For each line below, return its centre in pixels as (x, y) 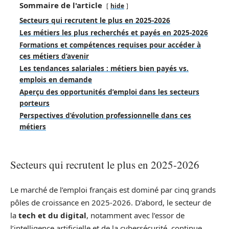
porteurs (35, 103)
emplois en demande (56, 80)
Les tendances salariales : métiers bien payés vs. (104, 68)
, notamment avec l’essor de (135, 215)
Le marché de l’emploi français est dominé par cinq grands (113, 189)
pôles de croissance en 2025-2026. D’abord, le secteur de (111, 202)
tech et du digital (52, 215)
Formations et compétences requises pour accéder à (110, 45)
